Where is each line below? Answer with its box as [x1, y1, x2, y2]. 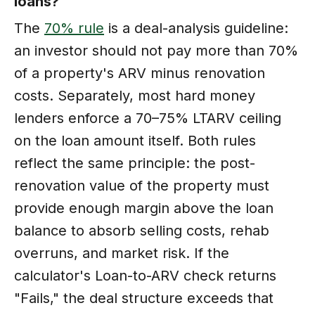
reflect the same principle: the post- [14, 154, 255, 172]
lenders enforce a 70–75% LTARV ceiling [14, 109, 281, 127]
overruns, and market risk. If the [14, 244, 229, 262]
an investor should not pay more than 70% [14, 41, 298, 59]
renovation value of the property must [14, 176, 269, 194]
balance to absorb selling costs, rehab [14, 221, 269, 239]
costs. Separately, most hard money [14, 86, 255, 104]
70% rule [44, 19, 104, 37]
